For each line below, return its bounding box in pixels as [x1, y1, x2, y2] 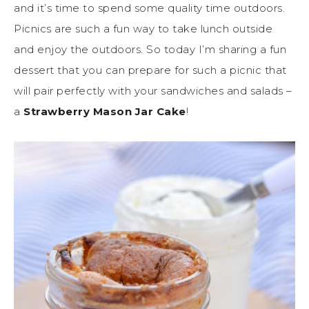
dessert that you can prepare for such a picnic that [14, 63, 287, 77]
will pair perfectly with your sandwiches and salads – [14, 84, 292, 98]
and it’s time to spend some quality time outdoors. [14, 1, 285, 15]
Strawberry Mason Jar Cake [23, 105, 186, 119]
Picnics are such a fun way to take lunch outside [14, 22, 272, 36]
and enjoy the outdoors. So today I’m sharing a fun [14, 43, 286, 57]
